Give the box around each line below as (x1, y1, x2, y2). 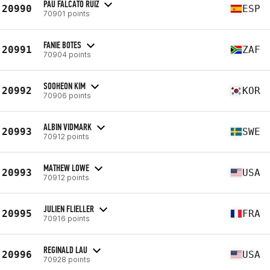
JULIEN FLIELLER (43, 202, 94, 215)
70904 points (43, 49, 91, 59)
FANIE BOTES (43, 39, 81, 51)
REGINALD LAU (43, 243, 87, 256)
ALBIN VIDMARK (43, 121, 92, 133)
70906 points (43, 90, 91, 100)
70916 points (43, 213, 90, 223)
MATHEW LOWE (43, 162, 89, 174)
